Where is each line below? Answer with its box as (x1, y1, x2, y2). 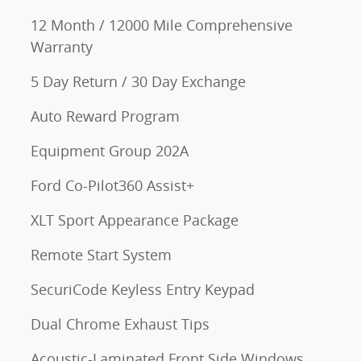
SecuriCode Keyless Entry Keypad (31, 280, 255, 300)
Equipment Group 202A (31, 141, 189, 161)
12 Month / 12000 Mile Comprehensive (31, 15, 293, 35)
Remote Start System (31, 245, 172, 265)
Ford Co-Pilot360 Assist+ (31, 176, 194, 196)
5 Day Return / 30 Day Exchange (31, 72, 246, 92)
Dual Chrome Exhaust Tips (31, 314, 210, 334)
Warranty (31, 37, 93, 57)
